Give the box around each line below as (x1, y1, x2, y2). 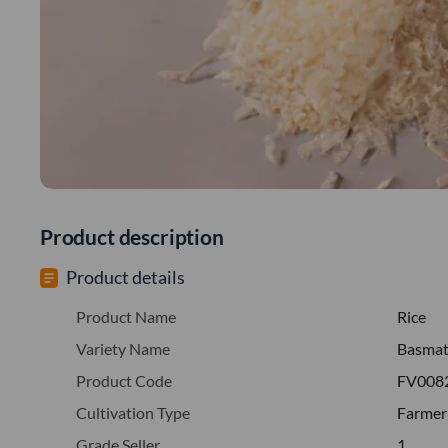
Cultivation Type (76, 402, 190, 422)
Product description (40, 223, 224, 249)
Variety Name (76, 338, 170, 358)
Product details (66, 265, 185, 288)
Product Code (76, 370, 172, 390)
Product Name (76, 306, 176, 326)
